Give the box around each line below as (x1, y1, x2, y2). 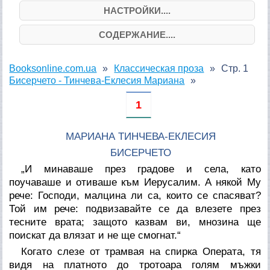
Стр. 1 (221, 63, 249, 74)
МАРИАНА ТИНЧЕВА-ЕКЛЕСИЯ (66, 130, 216, 142)
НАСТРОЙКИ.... (103, 5, 171, 16)
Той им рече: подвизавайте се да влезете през (9, 202, 261, 215)
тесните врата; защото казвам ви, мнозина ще (9, 216, 261, 228)
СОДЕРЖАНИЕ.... (98, 29, 175, 40)
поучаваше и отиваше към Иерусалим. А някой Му (9, 176, 261, 188)
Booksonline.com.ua (9, 63, 97, 74)
